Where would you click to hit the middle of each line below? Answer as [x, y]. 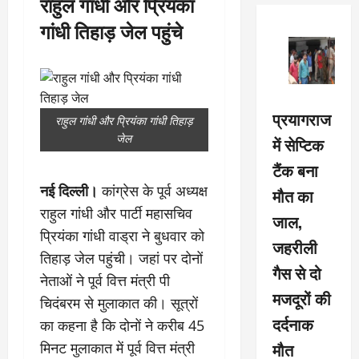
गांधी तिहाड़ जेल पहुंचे [111, 30]
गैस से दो [296, 272]
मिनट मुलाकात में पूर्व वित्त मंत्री [117, 348]
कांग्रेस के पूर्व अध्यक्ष [153, 191]
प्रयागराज [301, 118]
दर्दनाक [292, 323]
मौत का [292, 195]
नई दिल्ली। [69, 191]
